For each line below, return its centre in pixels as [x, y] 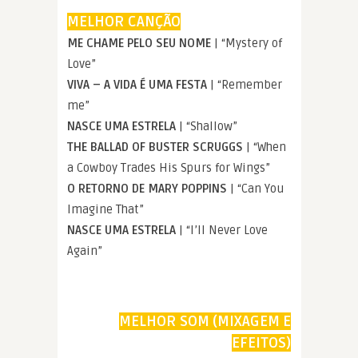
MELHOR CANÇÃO [124, 22]
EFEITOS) [261, 343]
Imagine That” [105, 210]
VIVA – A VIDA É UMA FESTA [139, 85]
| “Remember [246, 85]
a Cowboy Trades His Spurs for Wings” [169, 168]
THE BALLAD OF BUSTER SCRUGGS [157, 147]
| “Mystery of [248, 44]
